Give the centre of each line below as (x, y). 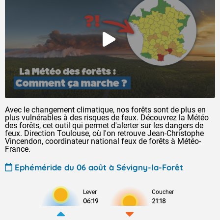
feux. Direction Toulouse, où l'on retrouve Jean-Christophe (104, 133)
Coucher (163, 192)
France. (18, 149)
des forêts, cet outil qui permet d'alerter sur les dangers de (104, 125)
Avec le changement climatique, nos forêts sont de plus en (105, 110)
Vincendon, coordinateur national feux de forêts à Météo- (103, 141)
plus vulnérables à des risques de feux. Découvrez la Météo (107, 118)
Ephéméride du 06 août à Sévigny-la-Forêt (99, 167)
